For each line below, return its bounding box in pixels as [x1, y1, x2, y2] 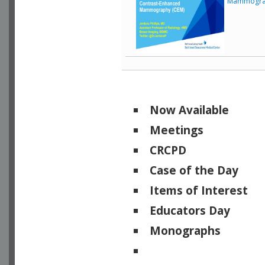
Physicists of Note [150, 243, 253, 259]
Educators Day [150, 203, 230, 219]
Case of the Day [150, 163, 238, 179]
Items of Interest [150, 183, 248, 199]
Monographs [150, 223, 221, 239]
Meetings [150, 122, 203, 138]
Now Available [150, 102, 229, 118]
